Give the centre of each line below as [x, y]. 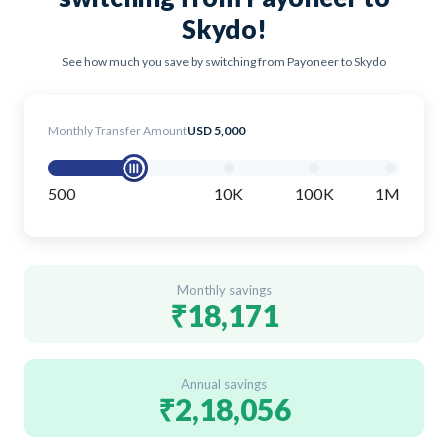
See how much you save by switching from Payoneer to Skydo [224, 61]
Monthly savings [224, 289]
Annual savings [224, 383]
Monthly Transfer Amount [117, 130]
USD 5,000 [216, 130]
